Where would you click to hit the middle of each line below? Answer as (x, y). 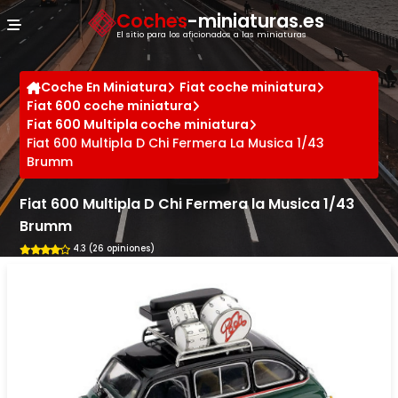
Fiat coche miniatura (248, 87)
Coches (152, 20)
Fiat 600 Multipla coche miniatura (138, 124)
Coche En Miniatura (104, 87)
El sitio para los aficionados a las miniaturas (211, 34)
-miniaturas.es (256, 20)
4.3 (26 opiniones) (113, 249)
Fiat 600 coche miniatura (110, 106)
